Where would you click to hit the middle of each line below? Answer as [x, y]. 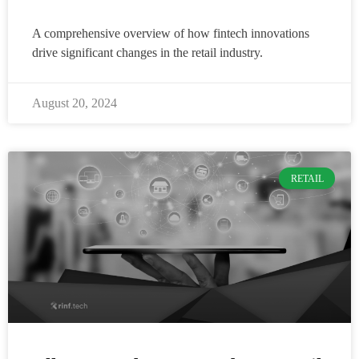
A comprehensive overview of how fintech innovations [171, 34]
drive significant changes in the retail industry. [147, 53]
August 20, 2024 [75, 103]
